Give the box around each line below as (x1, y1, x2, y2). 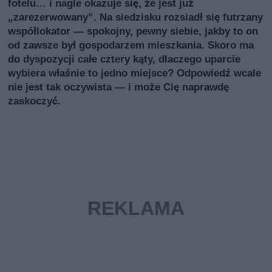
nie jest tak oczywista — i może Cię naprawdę (8, 80, 229, 93)
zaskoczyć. (8, 94, 61, 107)
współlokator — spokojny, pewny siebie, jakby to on (8, 24, 259, 37)
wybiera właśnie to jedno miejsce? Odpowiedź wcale (8, 66, 262, 79)
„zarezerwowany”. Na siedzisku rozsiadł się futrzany (8, 10, 263, 23)
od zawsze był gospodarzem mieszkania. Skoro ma (8, 38, 254, 51)
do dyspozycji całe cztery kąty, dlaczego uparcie (8, 52, 241, 65)
